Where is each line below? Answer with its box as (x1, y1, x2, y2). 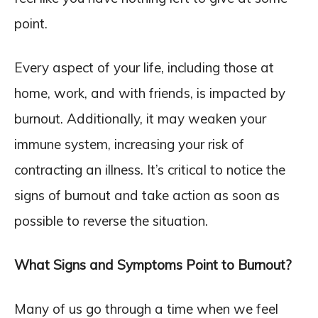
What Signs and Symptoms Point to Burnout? (14, 256, 292, 273)
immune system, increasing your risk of (14, 136, 244, 153)
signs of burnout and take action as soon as (14, 187, 280, 204)
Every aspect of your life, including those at (14, 59, 274, 76)
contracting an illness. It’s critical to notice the (14, 161, 285, 178)
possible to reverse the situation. (14, 212, 208, 229)
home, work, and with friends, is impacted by (14, 84, 285, 102)
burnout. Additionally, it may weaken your (14, 110, 266, 127)
